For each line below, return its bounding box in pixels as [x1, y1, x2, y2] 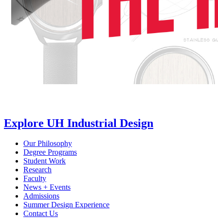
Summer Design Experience [23, 200, 109, 209]
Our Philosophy [23, 139, 72, 148]
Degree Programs [23, 148, 77, 157]
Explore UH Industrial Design [4, 116, 153, 129]
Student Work [23, 157, 66, 165]
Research [23, 165, 52, 174]
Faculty [23, 174, 46, 183]
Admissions [23, 192, 59, 200]
